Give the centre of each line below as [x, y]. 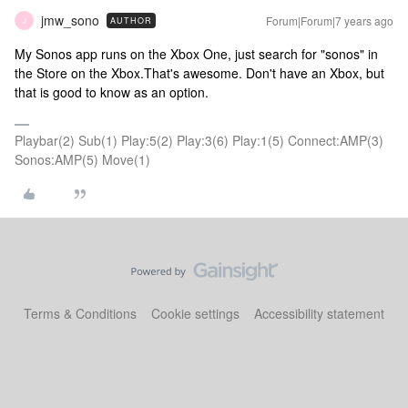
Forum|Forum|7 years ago [330, 20]
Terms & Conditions [80, 313]
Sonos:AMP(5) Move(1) [82, 159]
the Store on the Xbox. [79, 73]
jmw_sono [70, 20]
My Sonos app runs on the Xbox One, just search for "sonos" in [196, 54]
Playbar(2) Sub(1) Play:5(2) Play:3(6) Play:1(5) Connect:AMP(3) [199, 140]
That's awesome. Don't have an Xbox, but [264, 73]
